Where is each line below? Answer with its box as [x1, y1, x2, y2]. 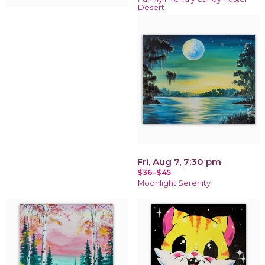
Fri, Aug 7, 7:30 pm [137, 156, 221, 167]
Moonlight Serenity [138, 178, 211, 188]
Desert [138, 2, 164, 12]
